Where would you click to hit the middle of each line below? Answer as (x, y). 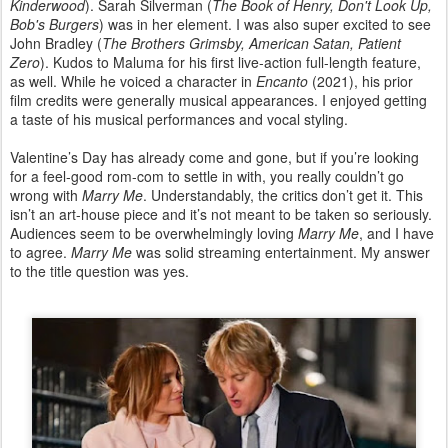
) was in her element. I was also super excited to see (265, 23)
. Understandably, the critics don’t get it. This (283, 194)
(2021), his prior (360, 80)
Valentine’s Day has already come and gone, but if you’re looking (214, 156)
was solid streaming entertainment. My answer (281, 251)
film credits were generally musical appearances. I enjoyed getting (218, 99)
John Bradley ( (56, 42)
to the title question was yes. (99, 270)
